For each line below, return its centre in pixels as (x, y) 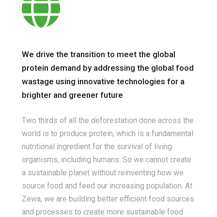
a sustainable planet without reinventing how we (103, 173)
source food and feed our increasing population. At (107, 186)
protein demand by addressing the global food (108, 68)
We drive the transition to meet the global (99, 54)
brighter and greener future (72, 95)
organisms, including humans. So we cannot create (107, 160)
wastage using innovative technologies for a (103, 81)
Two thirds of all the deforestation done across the (108, 120)
